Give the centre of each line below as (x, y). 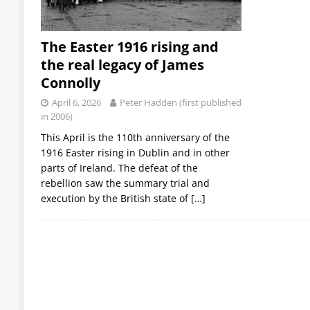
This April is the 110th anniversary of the (135, 138)
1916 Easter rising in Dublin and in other (135, 153)
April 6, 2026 (76, 103)
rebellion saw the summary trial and (125, 183)
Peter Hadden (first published (180, 103)
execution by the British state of (116, 199)
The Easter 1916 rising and (129, 47)
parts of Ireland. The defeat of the (119, 168)
